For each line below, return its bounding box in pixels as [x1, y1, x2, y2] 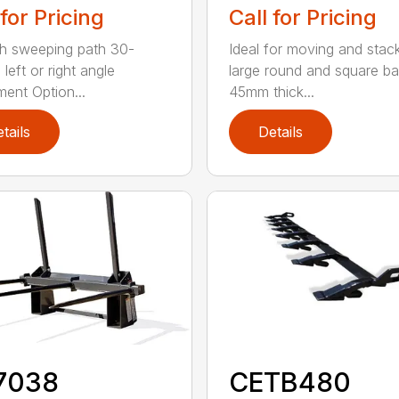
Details [257, 122, 303, 141]
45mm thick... [228, 82, 314, 101]
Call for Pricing [228, 4, 377, 30]
